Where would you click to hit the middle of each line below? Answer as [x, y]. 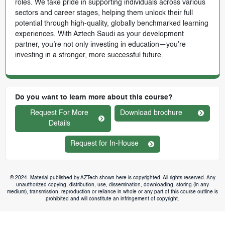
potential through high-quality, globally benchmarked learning [111, 23]
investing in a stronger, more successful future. [89, 55]
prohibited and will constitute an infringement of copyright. [113, 199]
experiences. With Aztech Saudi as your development [99, 34]
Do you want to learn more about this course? [94, 97]
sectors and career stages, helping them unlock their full [104, 13]
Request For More [60, 113]
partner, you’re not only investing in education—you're [100, 44]
